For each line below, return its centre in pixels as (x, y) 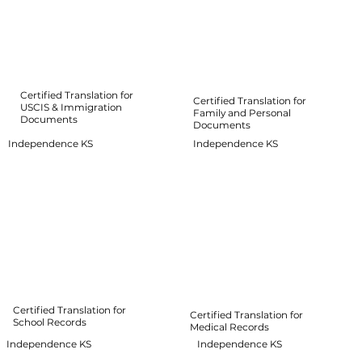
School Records (50, 322)
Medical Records (229, 327)
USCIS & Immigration (71, 107)
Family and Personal (242, 113)
